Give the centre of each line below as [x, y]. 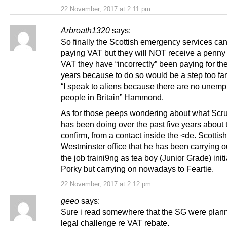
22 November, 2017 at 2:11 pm [106, 9]
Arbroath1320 [85, 31]
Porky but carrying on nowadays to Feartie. [137, 169]
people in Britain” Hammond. [112, 98]
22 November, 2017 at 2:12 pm [106, 184]
